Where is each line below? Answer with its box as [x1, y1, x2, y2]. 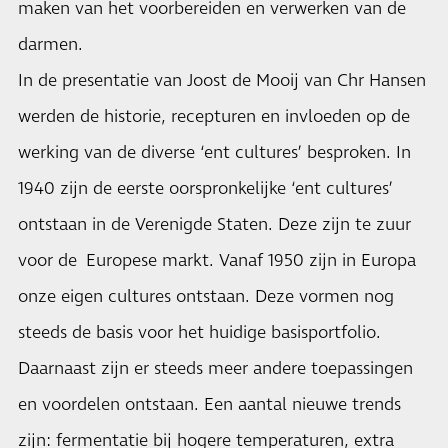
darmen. [18, 33, 83, 57]
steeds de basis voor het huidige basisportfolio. [18, 321, 381, 345]
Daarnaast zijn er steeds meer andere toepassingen [18, 357, 413, 381]
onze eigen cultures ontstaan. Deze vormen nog [18, 285, 394, 309]
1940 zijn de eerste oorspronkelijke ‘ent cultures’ [18, 177, 393, 201]
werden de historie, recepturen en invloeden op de [18, 105, 410, 129]
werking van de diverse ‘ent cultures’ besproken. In [18, 141, 411, 165]
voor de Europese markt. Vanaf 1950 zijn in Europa [18, 249, 416, 273]
